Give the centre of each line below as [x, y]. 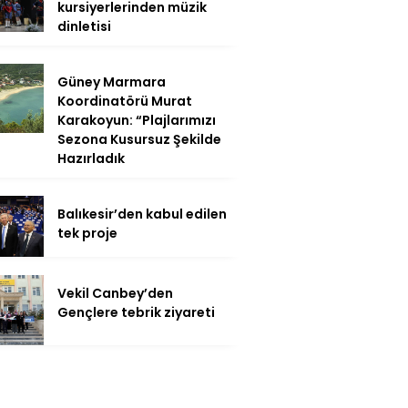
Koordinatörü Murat [125, 101]
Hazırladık [91, 158]
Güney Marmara [112, 82]
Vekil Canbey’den [115, 294]
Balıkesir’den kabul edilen [142, 214]
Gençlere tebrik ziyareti [136, 313]
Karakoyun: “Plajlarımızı [137, 120]
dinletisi [84, 26]
